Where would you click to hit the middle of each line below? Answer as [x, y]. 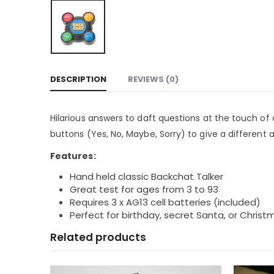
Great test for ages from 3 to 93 [144, 190]
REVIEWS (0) [153, 80]
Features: [73, 156]
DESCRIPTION [78, 80]
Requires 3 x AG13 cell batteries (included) [165, 202]
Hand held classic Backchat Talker [146, 177]
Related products [98, 238]
